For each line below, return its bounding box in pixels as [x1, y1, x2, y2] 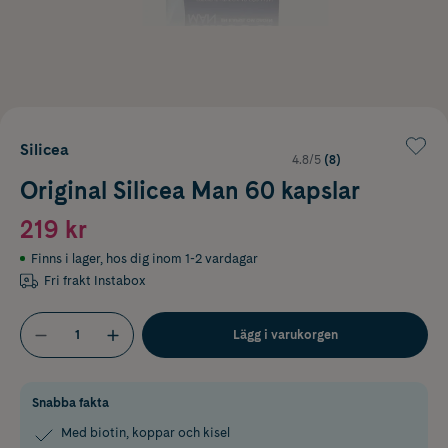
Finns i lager [31, 250, 100, 266]
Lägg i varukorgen [232, 326, 338, 342]
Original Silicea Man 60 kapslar [20, 175, 360, 205]
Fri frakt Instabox [44, 272, 147, 288]
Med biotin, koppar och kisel [61, 425, 230, 441]
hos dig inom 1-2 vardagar [106, 250, 258, 266]
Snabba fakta [32, 395, 109, 411]
